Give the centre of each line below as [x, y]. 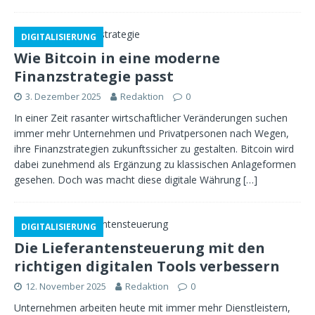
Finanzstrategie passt [94, 76]
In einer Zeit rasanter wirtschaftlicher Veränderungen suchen [151, 118]
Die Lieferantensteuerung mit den [140, 248]
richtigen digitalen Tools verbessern [147, 266]
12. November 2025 [66, 286]
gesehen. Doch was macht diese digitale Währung [129, 180]
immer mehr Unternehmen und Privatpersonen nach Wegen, [152, 133]
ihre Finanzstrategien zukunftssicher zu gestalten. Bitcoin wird [154, 149]
